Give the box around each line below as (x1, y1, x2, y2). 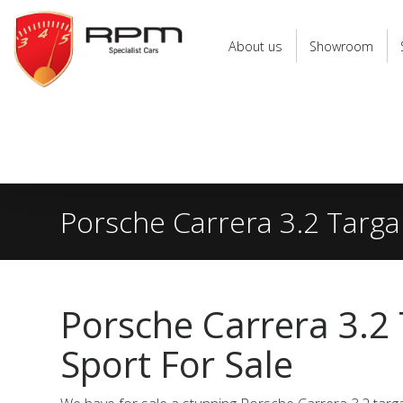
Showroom (309, 37, 373, 55)
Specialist (13, 22, 72, 41)
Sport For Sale (60, 339, 294, 389)
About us (228, 37, 282, 55)
